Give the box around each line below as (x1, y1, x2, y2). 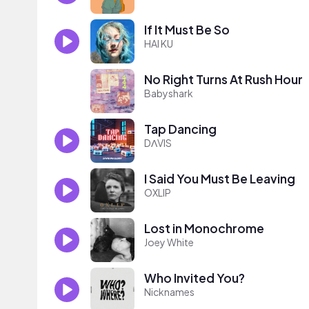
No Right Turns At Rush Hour (144, 71, 303, 87)
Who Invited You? (144, 270, 245, 286)
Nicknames (144, 285, 195, 298)
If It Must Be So (144, 21, 230, 37)
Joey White (144, 235, 194, 248)
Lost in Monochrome (144, 220, 264, 236)
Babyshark (144, 86, 193, 99)
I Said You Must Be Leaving (144, 170, 295, 186)
